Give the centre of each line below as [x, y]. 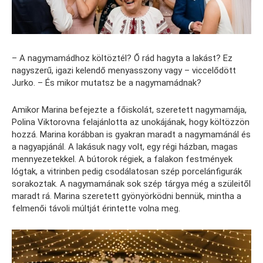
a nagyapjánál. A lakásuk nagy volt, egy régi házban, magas [125, 147]
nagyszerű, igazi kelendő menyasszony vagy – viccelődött [124, 71]
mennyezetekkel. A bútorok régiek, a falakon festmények [122, 159]
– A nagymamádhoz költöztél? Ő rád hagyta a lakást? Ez [122, 58]
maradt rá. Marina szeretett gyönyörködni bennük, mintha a [127, 196]
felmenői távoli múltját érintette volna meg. [96, 209]
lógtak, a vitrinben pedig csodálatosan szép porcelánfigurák [127, 172]
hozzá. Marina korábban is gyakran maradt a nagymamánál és [131, 135]
